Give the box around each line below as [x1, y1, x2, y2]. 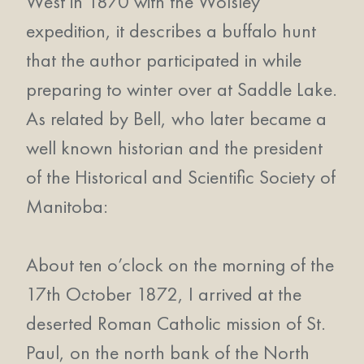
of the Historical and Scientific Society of [26, 164, 336, 189]
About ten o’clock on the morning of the [26, 252, 334, 277]
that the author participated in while [26, 47, 301, 72]
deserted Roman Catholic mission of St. [26, 310, 326, 336]
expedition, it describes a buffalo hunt [26, 18, 316, 43]
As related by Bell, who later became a [26, 106, 327, 131]
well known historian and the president [26, 135, 323, 160]
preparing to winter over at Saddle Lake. [26, 76, 337, 102]
